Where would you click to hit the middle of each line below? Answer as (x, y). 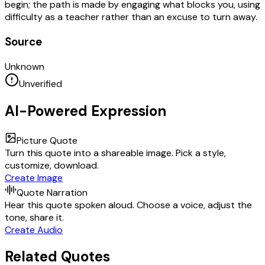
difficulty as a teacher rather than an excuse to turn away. (131, 17)
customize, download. (52, 165)
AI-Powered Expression (85, 111)
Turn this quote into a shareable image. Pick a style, (115, 153)
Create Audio (34, 230)
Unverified (41, 83)
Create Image (34, 177)
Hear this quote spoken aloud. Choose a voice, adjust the (128, 205)
